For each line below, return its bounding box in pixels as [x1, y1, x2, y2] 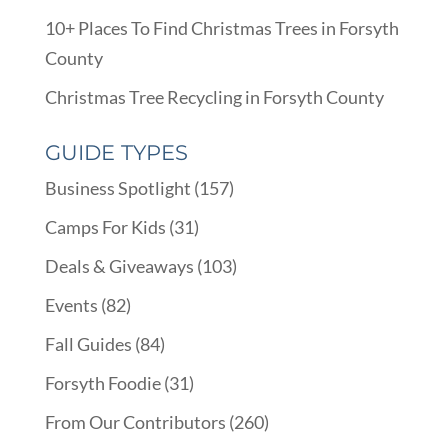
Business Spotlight [44, 176, 191, 199]
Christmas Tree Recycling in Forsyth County [44, 85, 384, 108]
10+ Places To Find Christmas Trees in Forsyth [44, 16, 399, 39]
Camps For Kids [44, 215, 166, 238]
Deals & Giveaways [44, 254, 194, 277]
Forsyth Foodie [44, 371, 161, 394]
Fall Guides [44, 332, 132, 355]
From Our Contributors [44, 410, 226, 433]
